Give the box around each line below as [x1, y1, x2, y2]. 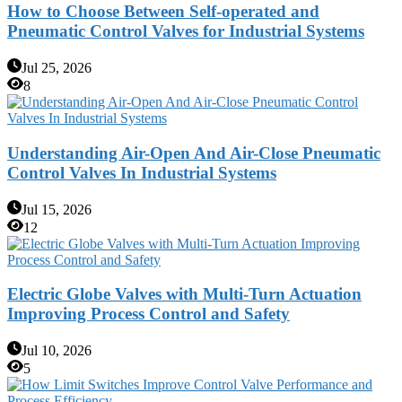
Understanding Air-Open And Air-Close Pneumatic [7, 143, 380, 162]
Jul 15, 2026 [22, 201, 92, 217]
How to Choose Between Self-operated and [7, 2, 319, 22]
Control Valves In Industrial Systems [7, 162, 276, 182]
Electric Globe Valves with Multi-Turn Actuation [7, 284, 362, 304]
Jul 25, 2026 [22, 60, 92, 76]
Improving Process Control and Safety [7, 304, 290, 324]
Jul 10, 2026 [22, 343, 92, 359]
